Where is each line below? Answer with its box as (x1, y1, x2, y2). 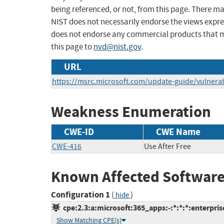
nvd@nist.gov (93, 41, 141, 52)
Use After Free (144, 141, 191, 151)
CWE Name (156, 125, 200, 138)
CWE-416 (52, 141, 81, 151)
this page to (51, 41, 93, 52)
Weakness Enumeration (51, 101, 211, 122)
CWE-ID (64, 125, 94, 138)
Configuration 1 (51, 189, 110, 201)
